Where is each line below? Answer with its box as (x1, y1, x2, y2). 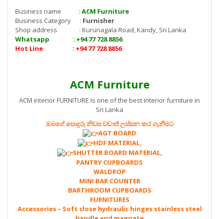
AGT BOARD (98, 128, 136, 137)
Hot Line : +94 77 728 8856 (15, 44, 122, 53)
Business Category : (15, 16, 83, 25)
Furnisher (83, 16, 114, 25)
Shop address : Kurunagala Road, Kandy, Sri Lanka (15, 25, 186, 34)
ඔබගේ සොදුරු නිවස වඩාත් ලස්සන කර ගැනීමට (45, 119, 174, 128)
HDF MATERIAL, (93, 138, 142, 147)
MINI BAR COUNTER (79, 176, 140, 185)
